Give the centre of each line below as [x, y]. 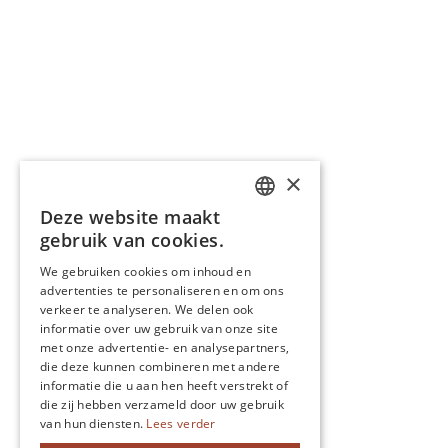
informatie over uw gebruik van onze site [159, 328]
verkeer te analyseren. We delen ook [147, 309]
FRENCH [280, 324]
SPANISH [281, 392]
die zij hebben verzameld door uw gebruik [162, 404]
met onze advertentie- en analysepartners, [165, 347]
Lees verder [181, 423]
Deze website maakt [130, 217]
